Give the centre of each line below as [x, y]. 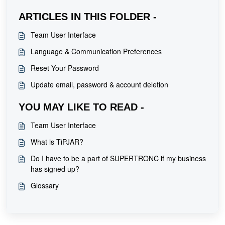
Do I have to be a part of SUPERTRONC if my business [118, 158]
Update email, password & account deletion [99, 85]
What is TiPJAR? [57, 142]
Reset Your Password [65, 68]
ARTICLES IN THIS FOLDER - [88, 17]
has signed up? [55, 169]
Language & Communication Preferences [96, 51]
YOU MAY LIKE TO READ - [81, 107]
